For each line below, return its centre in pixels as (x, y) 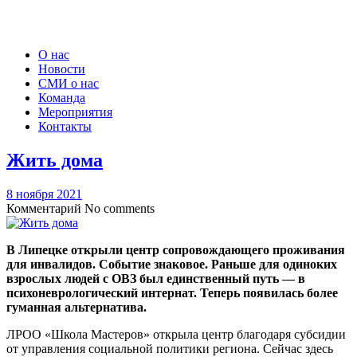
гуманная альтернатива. (76, 307)
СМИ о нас (69, 83)
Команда (62, 98)
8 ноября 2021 (44, 194)
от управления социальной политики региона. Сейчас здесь (170, 348)
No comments (120, 208)
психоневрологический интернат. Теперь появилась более (172, 292)
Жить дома (55, 160)
